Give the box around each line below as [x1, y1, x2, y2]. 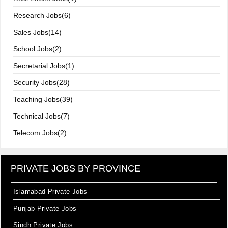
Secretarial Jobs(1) [13, 62, 74, 70]
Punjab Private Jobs [13, 205, 77, 212]
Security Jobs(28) [13, 78, 70, 87]
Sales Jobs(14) [13, 28, 62, 36]
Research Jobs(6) [13, 11, 71, 19]
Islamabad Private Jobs [13, 188, 88, 195]
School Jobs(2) [13, 45, 62, 53]
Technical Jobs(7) [13, 112, 70, 120]
